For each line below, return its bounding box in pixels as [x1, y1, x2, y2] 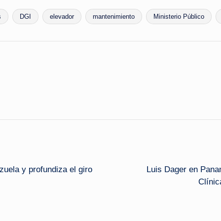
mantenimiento [93, 12, 135, 20]
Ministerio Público [153, 12, 204, 20]
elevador [50, 12, 74, 20]
